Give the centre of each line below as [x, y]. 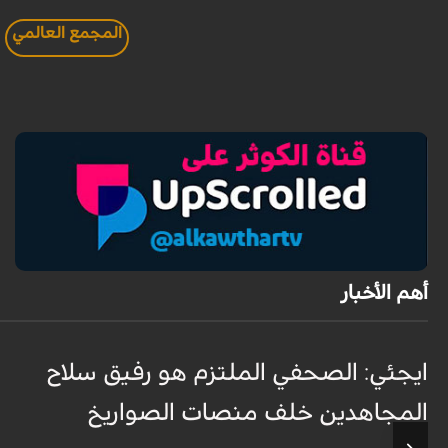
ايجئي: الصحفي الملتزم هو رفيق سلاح [237, 373]
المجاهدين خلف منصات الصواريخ [257, 413]
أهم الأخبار [384, 293]
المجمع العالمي [67, 33]
